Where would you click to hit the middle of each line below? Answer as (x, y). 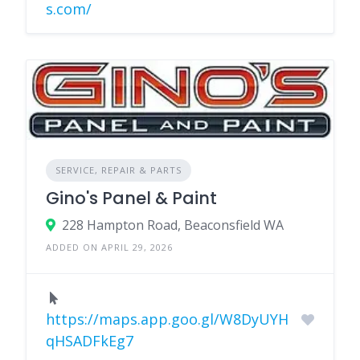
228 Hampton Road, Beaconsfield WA (173, 225)
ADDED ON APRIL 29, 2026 (109, 247)
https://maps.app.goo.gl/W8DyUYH (167, 319)
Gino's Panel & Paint (131, 198)
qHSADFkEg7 (90, 341)
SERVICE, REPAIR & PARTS (119, 170)
